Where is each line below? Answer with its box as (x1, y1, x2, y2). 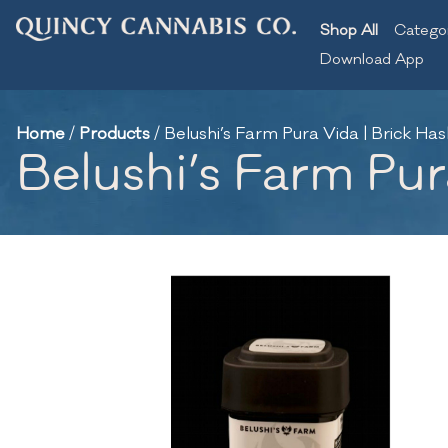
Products (79, 123, 150, 145)
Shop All (320, 21, 378, 40)
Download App (320, 50, 424, 69)
